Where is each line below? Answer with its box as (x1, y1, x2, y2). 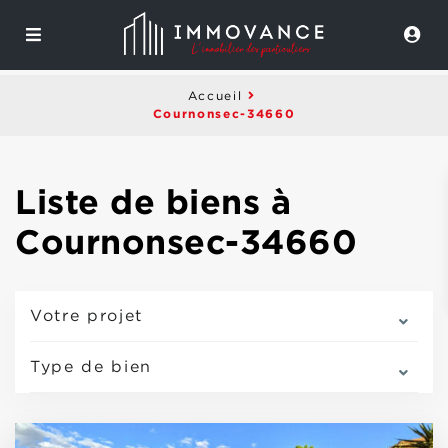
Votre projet (30, 309, 144, 324)
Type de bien (30, 360, 153, 375)
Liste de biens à (15, 182, 291, 220)
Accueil (187, 91, 243, 102)
